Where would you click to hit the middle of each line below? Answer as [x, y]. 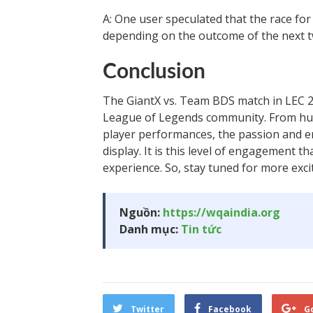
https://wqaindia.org [221, 212]
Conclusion [154, 72]
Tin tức [201, 229]
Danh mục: [150, 229]
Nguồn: [141, 212]
